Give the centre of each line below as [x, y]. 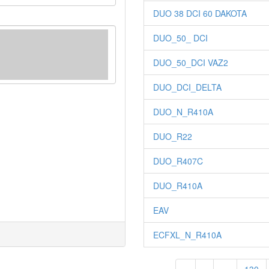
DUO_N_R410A [183, 112]
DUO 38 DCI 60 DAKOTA [200, 14]
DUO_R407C [178, 161]
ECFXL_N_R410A [187, 235]
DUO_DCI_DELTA [187, 87]
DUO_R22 [173, 137]
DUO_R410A [178, 186]
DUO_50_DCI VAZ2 [191, 63]
